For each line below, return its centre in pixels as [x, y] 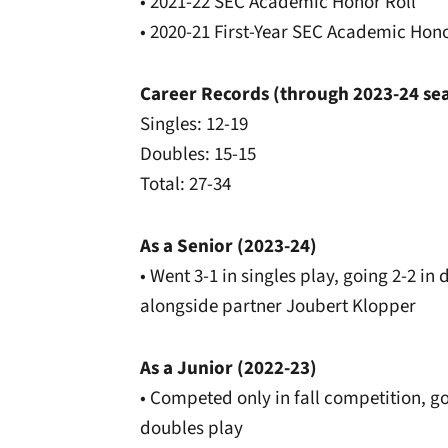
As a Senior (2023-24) [228, 246]
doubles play [191, 428]
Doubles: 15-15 [198, 154]
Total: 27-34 [185, 184]
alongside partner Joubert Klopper [278, 306]
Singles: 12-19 [194, 124]
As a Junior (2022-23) [228, 368]
